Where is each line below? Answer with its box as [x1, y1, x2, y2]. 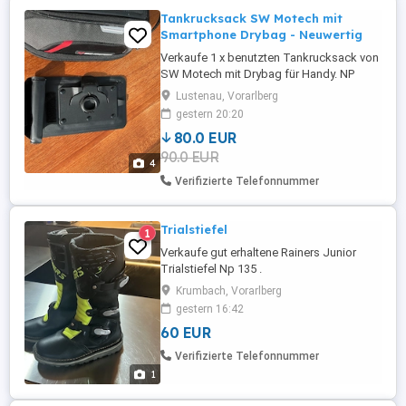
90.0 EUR [160, 148, 218, 166]
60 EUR [160, 324, 210, 342]
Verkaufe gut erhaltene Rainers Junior [160, 246, 356, 259]
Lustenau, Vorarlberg [176, 90, 278, 102]
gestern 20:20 [176, 108, 244, 121]
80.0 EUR [173, 129, 237, 147]
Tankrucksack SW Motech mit [160, 11, 343, 25]
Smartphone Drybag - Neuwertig [160, 27, 362, 42]
